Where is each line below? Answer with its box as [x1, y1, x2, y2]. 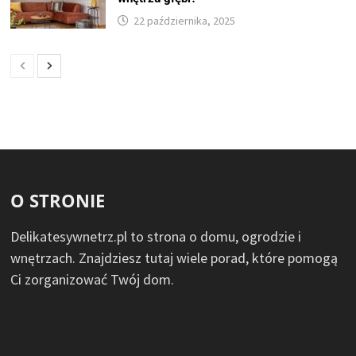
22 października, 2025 [133, 14, 236, 29]
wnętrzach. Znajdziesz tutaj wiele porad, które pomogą [10, 249, 339, 268]
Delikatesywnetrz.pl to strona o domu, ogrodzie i [10, 227, 302, 246]
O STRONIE [10, 188, 106, 213]
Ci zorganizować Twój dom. [10, 270, 175, 289]
